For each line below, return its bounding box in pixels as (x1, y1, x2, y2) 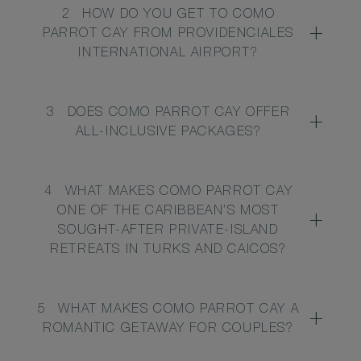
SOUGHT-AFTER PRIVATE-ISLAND (58, 225, 279, 239)
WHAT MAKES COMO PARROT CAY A (58, 304, 300, 317)
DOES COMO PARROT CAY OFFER (67, 107, 291, 121)
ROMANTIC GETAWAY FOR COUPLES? (43, 323, 294, 337)
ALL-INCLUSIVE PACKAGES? (75, 127, 262, 140)
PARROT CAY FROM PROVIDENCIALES (42, 28, 294, 42)
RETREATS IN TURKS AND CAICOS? (50, 244, 287, 258)
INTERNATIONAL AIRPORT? (78, 48, 259, 61)
